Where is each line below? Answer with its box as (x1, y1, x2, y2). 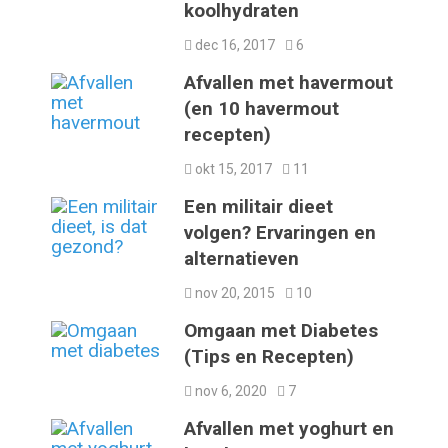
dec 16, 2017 (192, 36, 276, 53)
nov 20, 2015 (192, 284, 276, 301)
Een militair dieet (184, 194, 334, 218)
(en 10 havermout (184, 96, 340, 120)
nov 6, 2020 (192, 382, 268, 399)
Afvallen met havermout (184, 70, 394, 94)
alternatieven (184, 246, 300, 270)
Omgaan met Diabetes (184, 318, 379, 342)
